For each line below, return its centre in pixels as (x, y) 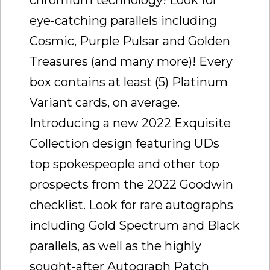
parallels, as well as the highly (115, 246)
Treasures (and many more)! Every (131, 61)
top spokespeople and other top (124, 164)
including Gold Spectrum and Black (135, 225)
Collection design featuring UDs (124, 143)
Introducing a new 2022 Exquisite (130, 123)
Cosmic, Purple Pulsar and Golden (130, 41)
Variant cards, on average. (105, 102)
